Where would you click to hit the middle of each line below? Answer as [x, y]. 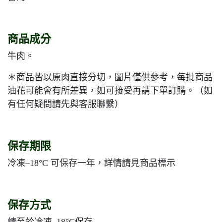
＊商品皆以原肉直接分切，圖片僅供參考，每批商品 [110, 78]
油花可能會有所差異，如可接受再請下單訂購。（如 [110, 91]
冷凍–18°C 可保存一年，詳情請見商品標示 [91, 163]
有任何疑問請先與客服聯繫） [65, 104]
